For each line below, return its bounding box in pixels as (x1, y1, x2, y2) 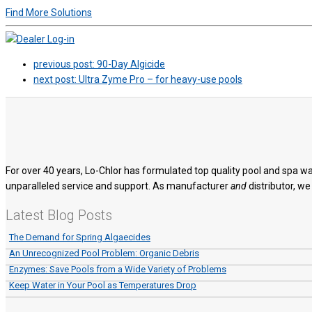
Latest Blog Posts (6, 207, 112, 224)
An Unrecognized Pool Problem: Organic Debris (9, 248, 199, 259)
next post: (33, 74, 79, 86)
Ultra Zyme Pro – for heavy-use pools (79, 74, 242, 86)
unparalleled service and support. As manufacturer (6, 180, 231, 192)
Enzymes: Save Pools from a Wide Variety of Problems (9, 264, 226, 275)
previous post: (33, 58, 97, 70)
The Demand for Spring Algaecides (9, 232, 150, 243)
